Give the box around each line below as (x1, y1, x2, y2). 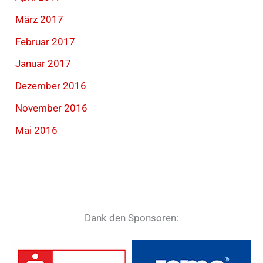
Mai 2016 (15, 124, 58, 136)
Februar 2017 (15, 35, 76, 48)
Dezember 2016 (15, 80, 87, 92)
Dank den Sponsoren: (85, 212, 178, 224)
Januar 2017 (15, 58, 72, 70)
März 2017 (15, 13, 64, 25)
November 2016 (15, 102, 88, 114)
